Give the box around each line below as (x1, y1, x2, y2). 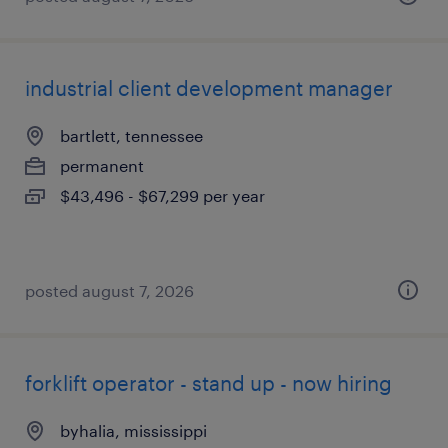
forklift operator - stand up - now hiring (25, 371, 392, 395)
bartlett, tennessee (60, 126, 203, 145)
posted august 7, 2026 (25, 281, 194, 300)
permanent (60, 156, 144, 175)
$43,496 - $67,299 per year (60, 186, 265, 205)
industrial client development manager (25, 76, 393, 100)
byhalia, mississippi (60, 421, 207, 440)
